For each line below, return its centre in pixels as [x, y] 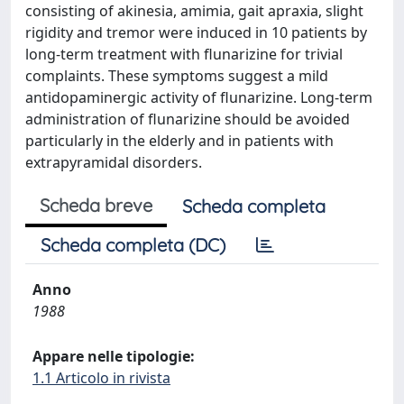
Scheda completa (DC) [133, 245]
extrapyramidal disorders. [114, 162]
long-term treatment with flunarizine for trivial [184, 54]
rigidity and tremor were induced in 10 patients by [196, 32]
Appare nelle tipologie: [114, 356]
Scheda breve [96, 205]
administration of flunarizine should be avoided [188, 119]
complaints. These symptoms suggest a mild [177, 76]
